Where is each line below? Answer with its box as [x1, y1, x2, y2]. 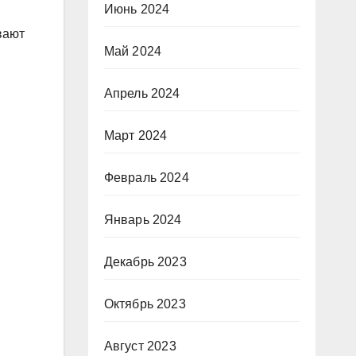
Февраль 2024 [103, 171, 189, 184]
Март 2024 [103, 129, 168, 142]
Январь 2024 [103, 213, 182, 226]
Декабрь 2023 [103, 255, 187, 269]
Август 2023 [103, 339, 176, 353]
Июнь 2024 [103, 2, 170, 16]
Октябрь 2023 [103, 297, 186, 311]
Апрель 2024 [103, 87, 180, 100]
